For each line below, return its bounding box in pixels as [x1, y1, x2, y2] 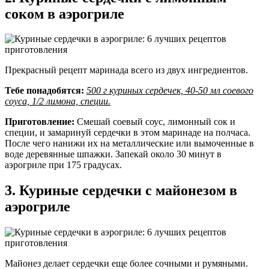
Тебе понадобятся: [5, 85, 86, 96]
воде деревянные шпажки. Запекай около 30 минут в [5, 149, 222, 160]
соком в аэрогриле [5, 5, 124, 22]
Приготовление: [5, 116, 74, 127]
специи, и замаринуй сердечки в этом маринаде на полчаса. [5, 127, 250, 138]
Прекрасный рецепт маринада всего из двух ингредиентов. [5, 65, 248, 76]
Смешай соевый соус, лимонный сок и [74, 116, 235, 127]
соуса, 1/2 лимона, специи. [5, 96, 110, 107]
